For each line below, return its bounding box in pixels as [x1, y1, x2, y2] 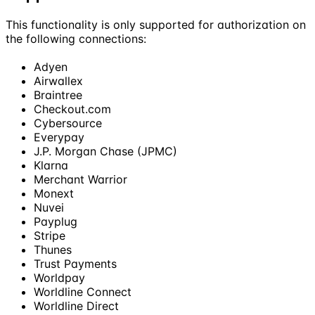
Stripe [34, 228, 65, 243]
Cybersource [34, 115, 102, 130]
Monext [34, 186, 74, 200]
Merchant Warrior [34, 172, 127, 186]
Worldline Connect [34, 284, 131, 299]
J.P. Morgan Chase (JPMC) [34, 143, 177, 158]
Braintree [34, 87, 82, 102]
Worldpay [34, 270, 85, 285]
